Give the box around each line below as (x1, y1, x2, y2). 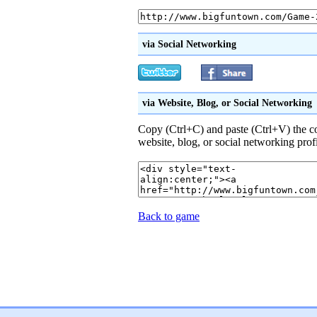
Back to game (138, 209, 200, 222)
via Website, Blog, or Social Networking (142, 97, 312, 109)
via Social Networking (142, 38, 236, 50)
